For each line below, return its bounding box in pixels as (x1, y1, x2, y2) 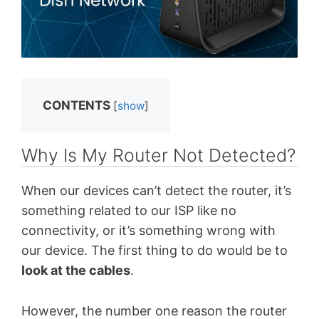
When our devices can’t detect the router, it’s (21, 183, 291, 199)
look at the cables (21, 263, 130, 278)
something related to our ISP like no (21, 203, 236, 219)
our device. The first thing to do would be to (21, 243, 288, 258)
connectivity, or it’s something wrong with (21, 223, 276, 239)
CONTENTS (43, 98, 110, 113)
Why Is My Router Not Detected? (21, 145, 296, 167)
